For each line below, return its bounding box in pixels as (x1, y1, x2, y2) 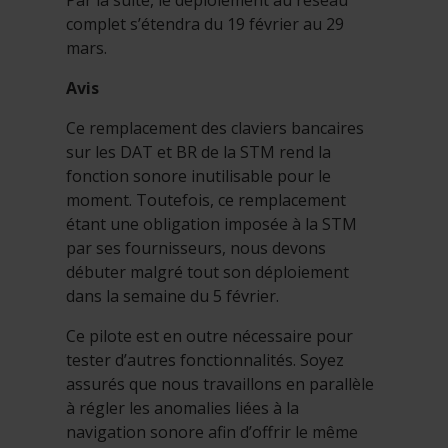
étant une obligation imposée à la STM (66, 213, 357, 236)
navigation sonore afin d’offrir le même (66, 421, 358, 444)
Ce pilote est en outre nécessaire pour (66, 325, 353, 348)
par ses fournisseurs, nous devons (66, 237, 326, 260)
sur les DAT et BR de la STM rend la (66, 141, 331, 164)
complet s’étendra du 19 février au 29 (66, 13, 344, 36)
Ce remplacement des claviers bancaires (66, 117, 364, 140)
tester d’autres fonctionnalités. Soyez (66, 349, 344, 372)
